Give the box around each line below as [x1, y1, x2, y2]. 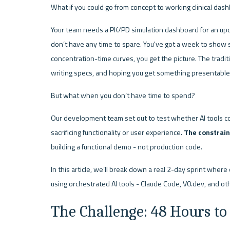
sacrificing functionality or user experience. [50, 126, 184, 138]
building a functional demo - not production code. [50, 141, 202, 152]
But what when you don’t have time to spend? [50, 89, 195, 101]
